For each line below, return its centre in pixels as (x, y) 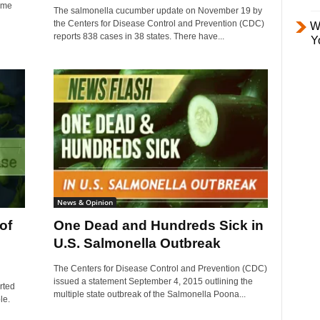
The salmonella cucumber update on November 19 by (157, 11)
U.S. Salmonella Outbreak (137, 244)
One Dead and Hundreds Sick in (158, 226)
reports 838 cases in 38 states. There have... (139, 37)
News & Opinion (85, 202)
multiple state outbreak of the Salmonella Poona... (149, 295)
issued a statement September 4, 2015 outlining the (153, 282)
